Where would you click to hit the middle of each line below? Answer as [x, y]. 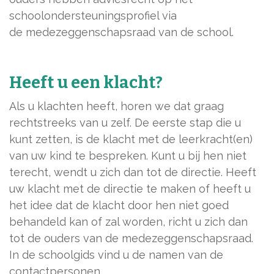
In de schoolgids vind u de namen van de [116, 255]
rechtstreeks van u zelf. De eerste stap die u [125, 123]
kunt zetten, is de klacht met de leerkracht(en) [131, 139]
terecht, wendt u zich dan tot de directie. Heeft [133, 172]
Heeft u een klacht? [86, 83]
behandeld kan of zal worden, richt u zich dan [128, 222]
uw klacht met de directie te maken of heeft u [130, 189]
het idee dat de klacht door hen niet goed [119, 205]
